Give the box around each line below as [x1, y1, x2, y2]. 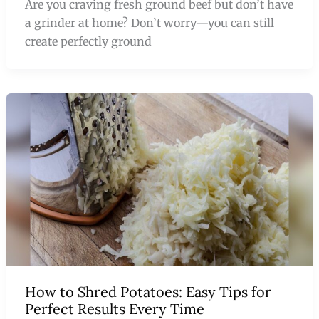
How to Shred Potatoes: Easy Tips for [24, 283, 271, 301]
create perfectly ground [24, 34, 152, 49]
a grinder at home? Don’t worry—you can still [24, 16, 274, 31]
